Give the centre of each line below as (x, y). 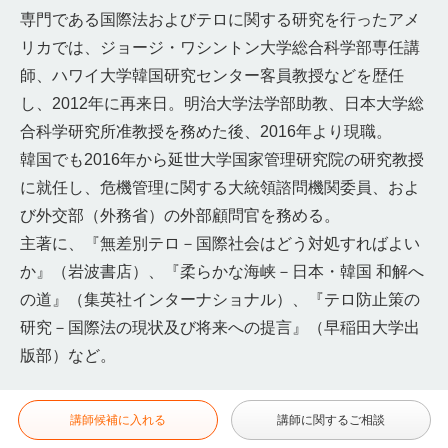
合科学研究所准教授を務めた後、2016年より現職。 (206, 131)
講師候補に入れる (117, 420)
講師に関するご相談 (330, 420)
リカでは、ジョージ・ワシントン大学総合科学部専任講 (220, 47)
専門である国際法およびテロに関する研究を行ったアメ (220, 19)
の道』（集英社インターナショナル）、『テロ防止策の (220, 299)
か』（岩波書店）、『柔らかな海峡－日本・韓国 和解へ (222, 271)
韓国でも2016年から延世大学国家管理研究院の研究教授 (222, 159)
